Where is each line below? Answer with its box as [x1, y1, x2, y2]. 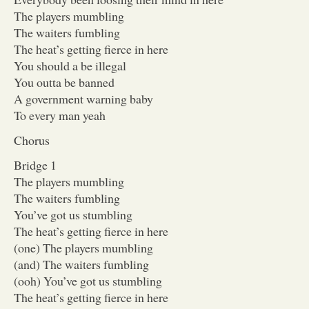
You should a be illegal [14, 57, 126, 74]
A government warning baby [14, 90, 153, 107]
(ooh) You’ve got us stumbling [14, 272, 162, 289]
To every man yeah [14, 106, 106, 123]
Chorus [14, 131, 50, 148]
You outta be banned [14, 73, 114, 90]
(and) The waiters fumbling [14, 255, 149, 272]
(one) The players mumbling [14, 239, 153, 256]
